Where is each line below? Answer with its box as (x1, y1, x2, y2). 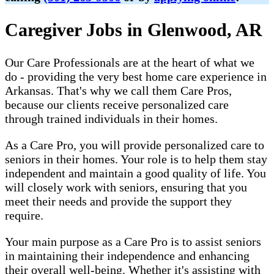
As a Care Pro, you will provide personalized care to (5, 138, 264, 152)
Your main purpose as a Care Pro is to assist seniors (5, 234, 261, 248)
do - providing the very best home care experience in (5, 69, 267, 83)
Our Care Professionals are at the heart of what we (5, 55, 254, 69)
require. (5, 208, 43, 222)
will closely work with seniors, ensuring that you (5, 180, 247, 194)
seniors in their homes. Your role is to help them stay (5, 152, 267, 166)
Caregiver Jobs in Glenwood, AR (5, 19, 262, 40)
